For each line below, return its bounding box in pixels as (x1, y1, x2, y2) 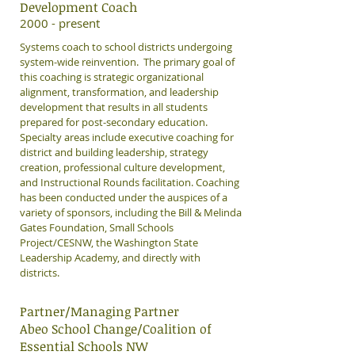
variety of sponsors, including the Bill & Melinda (20, 205, 242, 219)
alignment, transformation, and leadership (20, 85, 219, 99)
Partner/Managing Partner (20, 303, 179, 320)
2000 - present (20, 15, 100, 31)
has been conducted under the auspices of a (20, 190, 227, 204)
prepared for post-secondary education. (20, 115, 210, 129)
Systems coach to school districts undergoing (20, 40, 232, 54)
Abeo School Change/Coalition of (20, 320, 212, 338)
